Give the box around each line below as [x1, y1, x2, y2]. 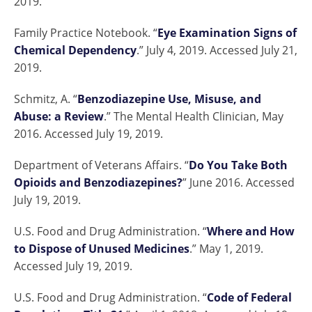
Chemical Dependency [14, 42, 136, 58]
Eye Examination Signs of [157, 25, 297, 41]
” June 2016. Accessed [182, 175, 295, 191]
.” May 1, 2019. [189, 241, 263, 257]
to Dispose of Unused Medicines [14, 241, 189, 257]
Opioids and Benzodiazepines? [14, 175, 182, 191]
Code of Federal [207, 290, 292, 306]
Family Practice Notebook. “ [14, 25, 157, 41]
